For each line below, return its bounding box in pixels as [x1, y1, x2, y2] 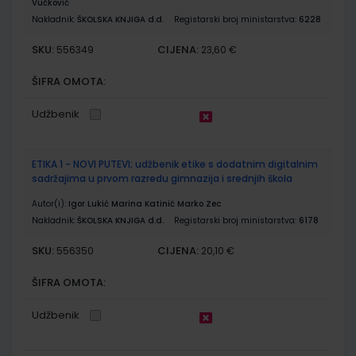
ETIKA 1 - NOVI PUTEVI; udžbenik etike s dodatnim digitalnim [32, 157, 318, 171]
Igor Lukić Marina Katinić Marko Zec [68, 197, 221, 210]
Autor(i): [32, 197, 68, 210]
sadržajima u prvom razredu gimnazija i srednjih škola [32, 171, 292, 185]
